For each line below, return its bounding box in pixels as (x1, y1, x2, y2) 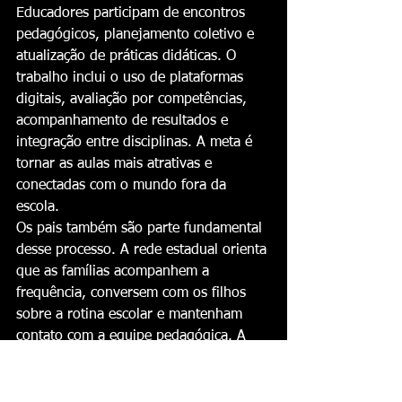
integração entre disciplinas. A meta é (16, 135, 257, 150)
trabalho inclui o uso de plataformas (16, 71, 248, 85)
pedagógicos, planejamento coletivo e (16, 28, 258, 42)
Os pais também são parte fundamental (16, 222, 267, 236)
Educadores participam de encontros (16, 6, 249, 21)
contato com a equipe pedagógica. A (16, 329, 250, 344)
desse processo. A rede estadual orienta (16, 243, 271, 258)
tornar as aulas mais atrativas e (16, 157, 216, 171)
